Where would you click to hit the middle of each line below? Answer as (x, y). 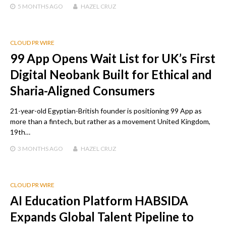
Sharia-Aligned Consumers (82, 91)
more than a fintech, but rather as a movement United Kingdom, (110, 122)
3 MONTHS (33, 149)
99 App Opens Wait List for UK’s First (113, 59)
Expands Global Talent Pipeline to (102, 217)
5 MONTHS (33, 7)
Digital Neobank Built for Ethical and (111, 75)
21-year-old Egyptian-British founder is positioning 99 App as (106, 111)
